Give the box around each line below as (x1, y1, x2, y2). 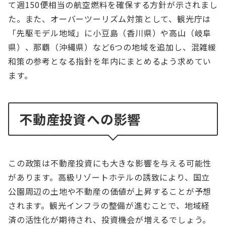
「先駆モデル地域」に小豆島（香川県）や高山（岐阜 (8, 27, 212, 39)
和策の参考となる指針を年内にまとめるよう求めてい (8, 55, 212, 68)
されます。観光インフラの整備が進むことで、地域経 (8, 199, 210, 212)
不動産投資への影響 (19, 109, 141, 129)
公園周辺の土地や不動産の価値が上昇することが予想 (8, 185, 212, 198)
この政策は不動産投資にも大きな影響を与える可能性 (8, 157, 212, 169)
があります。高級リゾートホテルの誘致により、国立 (8, 171, 210, 184)
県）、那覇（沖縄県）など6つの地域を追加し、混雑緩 (8, 41, 216, 53)
